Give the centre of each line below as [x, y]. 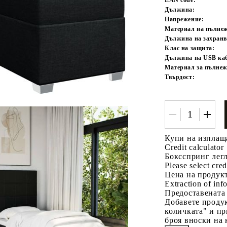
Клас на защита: [190, 48]
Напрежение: [184, 19]
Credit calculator [194, 147]
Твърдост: [180, 77]
